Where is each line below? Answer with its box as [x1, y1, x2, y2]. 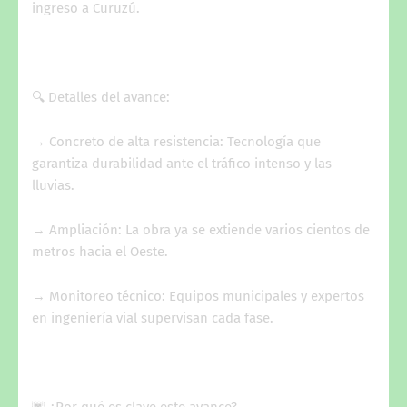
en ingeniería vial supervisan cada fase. [32, 309, 273, 326]
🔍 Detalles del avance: [32, 88, 170, 105]
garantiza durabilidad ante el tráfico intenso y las [32, 154, 332, 172]
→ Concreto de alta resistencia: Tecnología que [32, 133, 321, 150]
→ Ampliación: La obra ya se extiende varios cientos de [32, 221, 370, 238]
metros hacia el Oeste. [32, 243, 168, 260]
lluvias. [32, 176, 74, 194]
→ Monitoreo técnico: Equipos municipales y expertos [32, 287, 364, 304]
